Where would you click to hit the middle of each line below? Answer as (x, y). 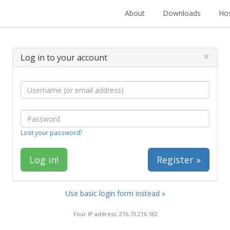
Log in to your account (64, 57)
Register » (179, 160)
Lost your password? (51, 132)
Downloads (182, 13)
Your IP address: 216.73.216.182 (115, 214)
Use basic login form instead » (115, 193)
